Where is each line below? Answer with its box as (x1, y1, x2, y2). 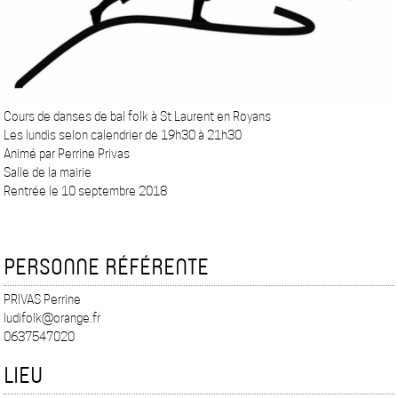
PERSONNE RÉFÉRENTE (4, 251, 210, 282)
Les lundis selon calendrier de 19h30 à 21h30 (4, 128, 243, 143)
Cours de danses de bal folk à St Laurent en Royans (4, 109, 272, 124)
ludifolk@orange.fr (4, 311, 101, 326)
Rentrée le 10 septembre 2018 (4, 184, 168, 199)
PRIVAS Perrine (4, 292, 82, 307)
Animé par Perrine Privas (4, 147, 131, 162)
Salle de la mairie (4, 165, 92, 180)
